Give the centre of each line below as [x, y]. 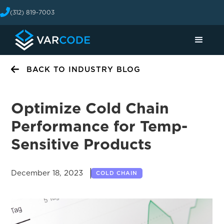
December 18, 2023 [47, 173]
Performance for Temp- [99, 126]
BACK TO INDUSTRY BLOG [84, 69]
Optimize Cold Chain [90, 108]
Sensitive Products [81, 144]
